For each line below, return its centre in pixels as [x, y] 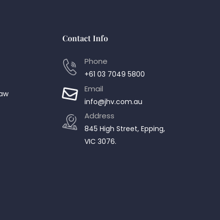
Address [99, 116]
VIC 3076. [100, 141]
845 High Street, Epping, [125, 129]
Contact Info [85, 38]
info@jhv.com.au [113, 102]
